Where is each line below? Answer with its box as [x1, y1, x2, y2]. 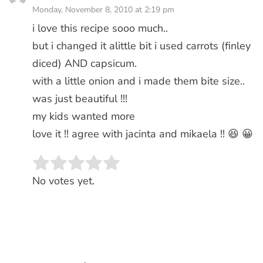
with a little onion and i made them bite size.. [32, 74, 245, 89]
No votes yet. [32, 174, 95, 188]
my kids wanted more [32, 109, 135, 124]
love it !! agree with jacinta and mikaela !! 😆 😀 [32, 127, 253, 141]
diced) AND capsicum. [32, 56, 137, 71]
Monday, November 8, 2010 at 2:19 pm [32, 4, 174, 16]
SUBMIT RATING [143, 163, 230, 177]
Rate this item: [32, 163, 100, 177]
